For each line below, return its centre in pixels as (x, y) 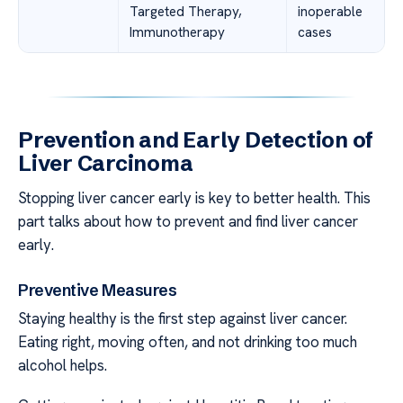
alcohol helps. (63, 366)
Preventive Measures (98, 291)
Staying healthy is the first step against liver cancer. (183, 319)
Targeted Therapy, (186, 11)
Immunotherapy (177, 32)
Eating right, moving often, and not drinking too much (188, 342)
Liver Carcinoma (106, 163)
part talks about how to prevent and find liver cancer (188, 221)
